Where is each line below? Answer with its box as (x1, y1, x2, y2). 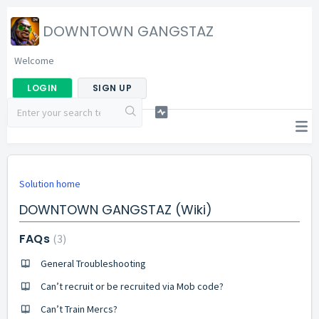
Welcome (14, 54, 54, 67)
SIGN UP (92, 82, 132, 94)
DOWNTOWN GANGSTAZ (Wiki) (19, 201, 212, 219)
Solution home (19, 177, 80, 190)
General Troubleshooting (41, 257, 146, 270)
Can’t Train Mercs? (41, 303, 117, 315)
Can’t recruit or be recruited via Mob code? (41, 280, 224, 293)
